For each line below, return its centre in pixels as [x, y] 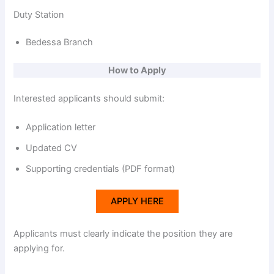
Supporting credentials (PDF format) [101, 169]
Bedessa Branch [60, 43]
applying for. [39, 249]
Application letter [61, 128]
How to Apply [137, 71]
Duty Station [39, 14]
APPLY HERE [137, 202]
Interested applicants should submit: [89, 99]
